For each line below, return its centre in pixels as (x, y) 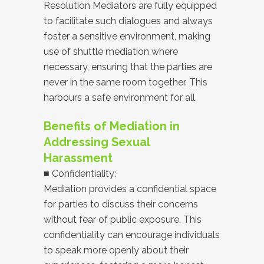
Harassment (78, 158)
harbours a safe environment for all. (120, 98)
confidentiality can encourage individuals (132, 235)
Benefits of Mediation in (112, 126)
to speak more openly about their (116, 250)
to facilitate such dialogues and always (128, 21)
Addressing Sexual (97, 142)
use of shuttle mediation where (111, 52)
